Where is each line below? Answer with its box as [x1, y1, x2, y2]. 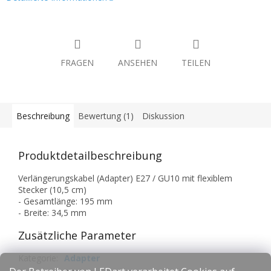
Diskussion [142, 110, 184, 122]
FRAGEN [60, 57, 94, 69]
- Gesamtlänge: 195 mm [18, 195, 113, 207]
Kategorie [18, 252, 56, 264]
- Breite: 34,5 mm [18, 207, 87, 219]
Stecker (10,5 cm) [18, 184, 87, 196]
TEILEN [181, 57, 211, 69]
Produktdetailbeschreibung [18, 148, 162, 163]
